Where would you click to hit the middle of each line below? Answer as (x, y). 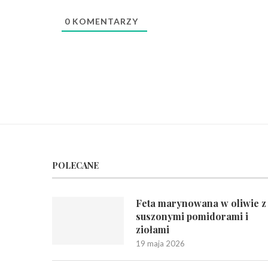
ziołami (153, 229)
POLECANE (75, 165)
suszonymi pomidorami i (192, 216)
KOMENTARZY (104, 21)
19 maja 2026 (160, 243)
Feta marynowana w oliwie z (201, 203)
